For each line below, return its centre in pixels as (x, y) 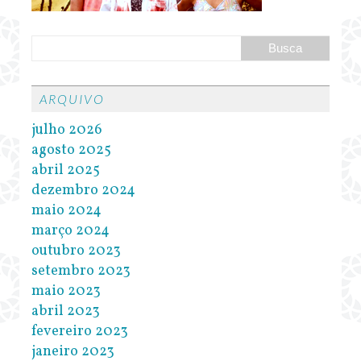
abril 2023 (66, 312)
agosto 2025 (71, 151)
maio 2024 (66, 211)
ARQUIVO (72, 99)
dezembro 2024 (83, 191)
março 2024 (71, 231)
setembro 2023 (81, 272)
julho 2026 (67, 131)
